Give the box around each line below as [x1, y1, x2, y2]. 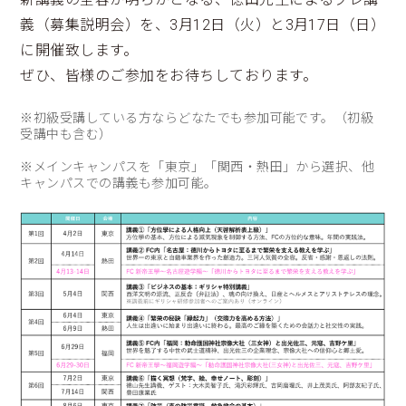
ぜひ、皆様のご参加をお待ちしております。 [20, 67, 318, 85]
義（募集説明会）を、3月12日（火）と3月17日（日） [20, 16, 386, 34]
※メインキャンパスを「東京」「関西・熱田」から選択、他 [20, 159, 375, 175]
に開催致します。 [20, 42, 139, 60]
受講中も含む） [20, 127, 112, 142]
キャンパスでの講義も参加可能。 [20, 176, 217, 191]
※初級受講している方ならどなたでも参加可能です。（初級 [20, 111, 374, 126]
